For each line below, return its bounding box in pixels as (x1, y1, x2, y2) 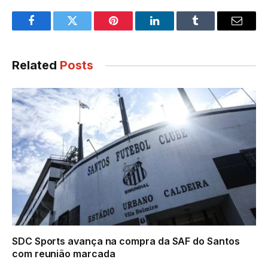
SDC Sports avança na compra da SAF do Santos (12, 234, 240, 247)
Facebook (30, 24, 72, 35)
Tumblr (194, 24, 227, 35)
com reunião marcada (12, 247, 115, 260)
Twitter (71, 24, 103, 35)
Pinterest (112, 24, 151, 35)
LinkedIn (153, 24, 193, 35)
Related (12, 58, 60, 73)
